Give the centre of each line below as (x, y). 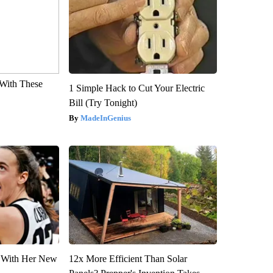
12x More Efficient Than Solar (128, 258)
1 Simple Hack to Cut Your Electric (136, 88)
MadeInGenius (105, 118)
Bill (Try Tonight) (103, 102)
